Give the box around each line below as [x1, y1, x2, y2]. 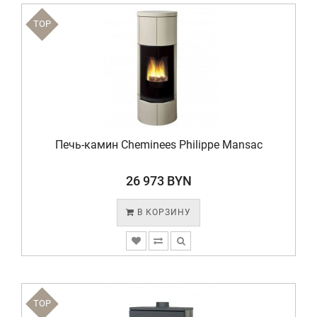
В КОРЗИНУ [134, 207, 191, 217]
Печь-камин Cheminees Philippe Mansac [54, 138, 263, 151]
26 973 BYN [125, 173, 192, 188]
